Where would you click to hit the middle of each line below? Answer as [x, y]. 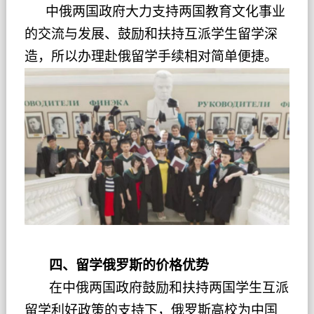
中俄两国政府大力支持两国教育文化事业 [155, 12]
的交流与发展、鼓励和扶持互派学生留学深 [151, 34]
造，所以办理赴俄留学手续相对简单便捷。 [151, 57]
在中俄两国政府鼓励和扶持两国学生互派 [169, 288]
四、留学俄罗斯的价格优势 [129, 266]
